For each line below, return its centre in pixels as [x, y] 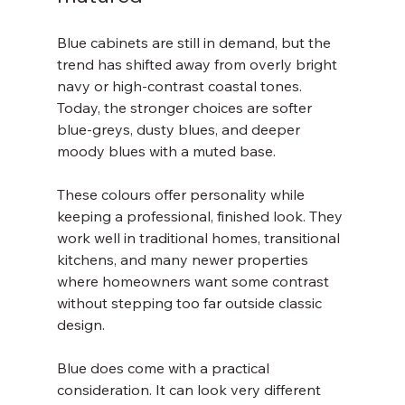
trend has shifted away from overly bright [198, 64]
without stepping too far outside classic [191, 303]
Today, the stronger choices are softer [186, 108]
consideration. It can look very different [190, 390]
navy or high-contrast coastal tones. [181, 86]
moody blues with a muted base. [166, 151]
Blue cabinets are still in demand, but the [195, 42]
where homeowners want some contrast [194, 281]
